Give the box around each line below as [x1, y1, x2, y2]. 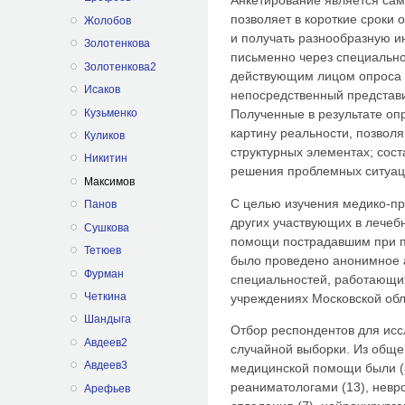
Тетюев [83, 244, 121, 258]
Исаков [83, 83, 120, 97]
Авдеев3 [83, 359, 127, 372]
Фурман [83, 267, 124, 280]
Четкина [83, 290, 127, 304]
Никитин [83, 152, 127, 165]
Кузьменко [83, 106, 137, 119]
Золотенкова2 [83, 60, 156, 73]
